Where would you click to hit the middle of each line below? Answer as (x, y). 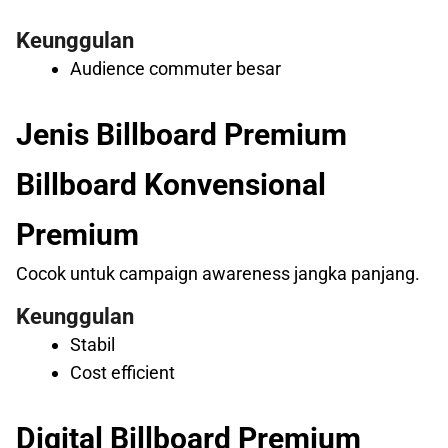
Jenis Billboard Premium (181, 135)
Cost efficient (122, 373)
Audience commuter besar (175, 69)
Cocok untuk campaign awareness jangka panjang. (218, 274)
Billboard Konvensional (171, 185)
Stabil (92, 345)
